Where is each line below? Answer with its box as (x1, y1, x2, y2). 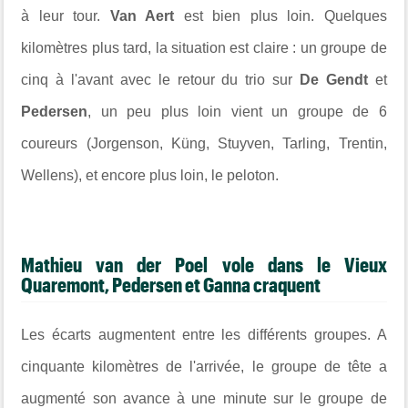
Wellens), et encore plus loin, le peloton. (21, 167, 280, 183)
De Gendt (299, 71, 368, 87)
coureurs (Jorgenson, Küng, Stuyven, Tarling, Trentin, (21, 135, 387, 151)
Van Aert (109, 7, 184, 24)
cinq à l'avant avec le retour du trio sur (21, 71, 300, 87)
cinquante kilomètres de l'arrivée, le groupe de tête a (21, 359, 387, 375)
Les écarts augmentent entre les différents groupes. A (21, 327, 387, 343)
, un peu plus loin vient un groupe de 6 (87, 103, 387, 119)
